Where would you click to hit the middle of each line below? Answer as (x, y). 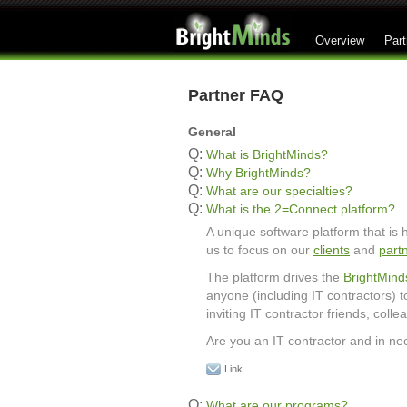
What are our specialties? (279, 191)
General (212, 132)
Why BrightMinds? (258, 173)
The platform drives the (275, 277)
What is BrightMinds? (267, 154)
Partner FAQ (236, 95)
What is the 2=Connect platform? (301, 209)
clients (332, 250)
